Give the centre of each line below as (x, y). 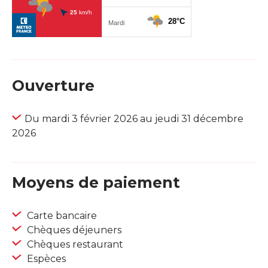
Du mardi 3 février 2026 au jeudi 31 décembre (134, 119)
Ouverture (53, 86)
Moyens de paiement (96, 183)
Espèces (45, 259)
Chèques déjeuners (73, 230)
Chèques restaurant (74, 245)
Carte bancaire (61, 216)
